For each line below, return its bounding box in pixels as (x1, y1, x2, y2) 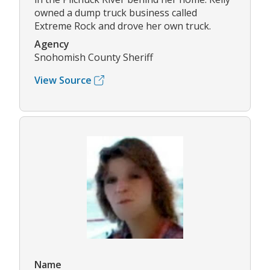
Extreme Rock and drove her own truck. (34, 19, 211, 33)
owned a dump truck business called (34, 6, 197, 20)
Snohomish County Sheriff (34, 51, 153, 64)
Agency (34, 37, 69, 51)
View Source (34, 74, 92, 87)
